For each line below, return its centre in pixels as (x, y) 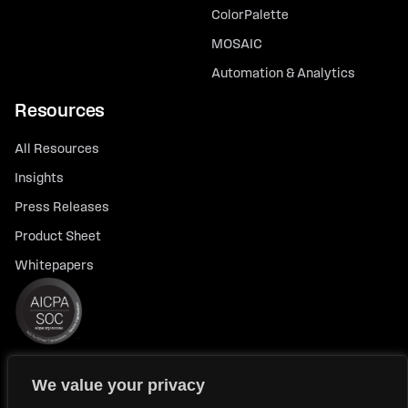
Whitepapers (54, 266)
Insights (39, 178)
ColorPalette (250, 15)
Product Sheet (58, 237)
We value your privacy (118, 385)
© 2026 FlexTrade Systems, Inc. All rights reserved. (168, 386)
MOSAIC (237, 45)
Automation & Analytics (283, 74)
